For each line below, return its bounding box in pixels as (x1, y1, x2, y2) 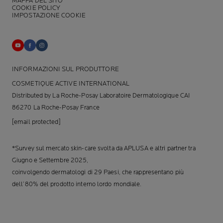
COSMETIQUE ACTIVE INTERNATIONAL (12, 79, 130, 88)
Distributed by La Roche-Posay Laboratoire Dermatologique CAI (12, 91, 191, 100)
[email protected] (12, 117, 61, 126)
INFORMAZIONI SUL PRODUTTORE (12, 65, 119, 73)
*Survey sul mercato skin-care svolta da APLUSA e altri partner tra (12, 144, 196, 152)
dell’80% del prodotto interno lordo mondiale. (12, 180, 142, 188)
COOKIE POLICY (12, 3, 61, 12)
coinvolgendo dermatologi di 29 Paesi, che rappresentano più (12, 168, 184, 176)
